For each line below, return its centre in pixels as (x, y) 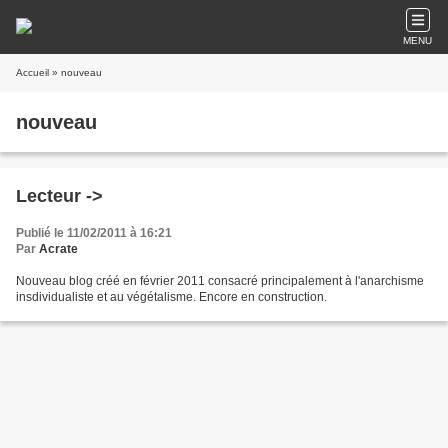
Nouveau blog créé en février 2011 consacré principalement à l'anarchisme (220, 281)
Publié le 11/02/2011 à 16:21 (94, 233)
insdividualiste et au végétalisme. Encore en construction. (171, 297)
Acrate (58, 249)
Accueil (32, 72)
